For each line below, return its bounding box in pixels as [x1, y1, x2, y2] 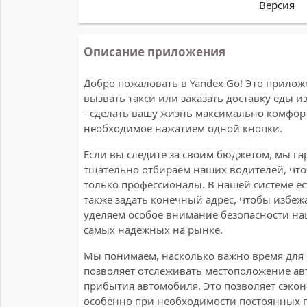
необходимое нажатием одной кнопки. [84, 121, 282, 135]
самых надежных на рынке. [84, 222, 223, 236]
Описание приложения [84, 43, 225, 60]
